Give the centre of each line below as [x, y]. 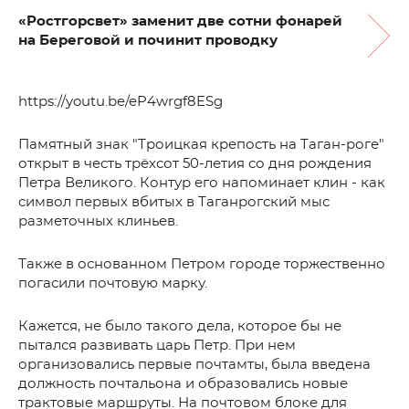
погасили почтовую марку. [113, 283]
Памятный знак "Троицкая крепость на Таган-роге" [201, 145]
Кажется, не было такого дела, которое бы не [180, 326]
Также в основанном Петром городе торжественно [202, 264]
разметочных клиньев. [98, 221]
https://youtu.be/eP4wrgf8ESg [121, 102]
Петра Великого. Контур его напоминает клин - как [202, 183]
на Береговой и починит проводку [148, 41]
